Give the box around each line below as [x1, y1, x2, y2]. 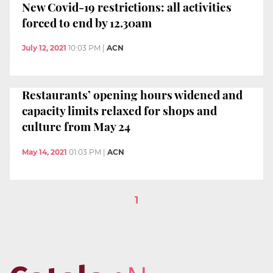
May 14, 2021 [22, 147, 67, 157]
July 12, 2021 [22, 43, 66, 53]
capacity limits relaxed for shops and [22, 102, 217, 118]
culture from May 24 [22, 118, 130, 134]
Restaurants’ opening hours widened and [22, 86, 243, 102]
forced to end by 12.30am [22, 14, 152, 30]
